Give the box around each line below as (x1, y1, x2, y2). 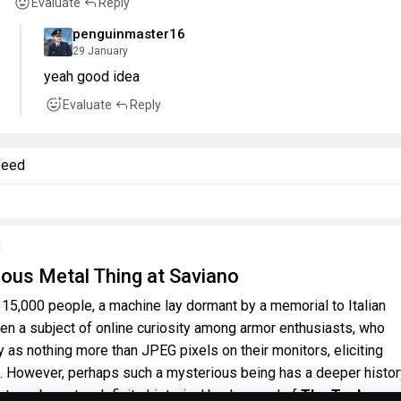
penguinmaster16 (73, 25, 185, 42)
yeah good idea (44, 67, 140, 85)
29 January (73, 44, 128, 57)
